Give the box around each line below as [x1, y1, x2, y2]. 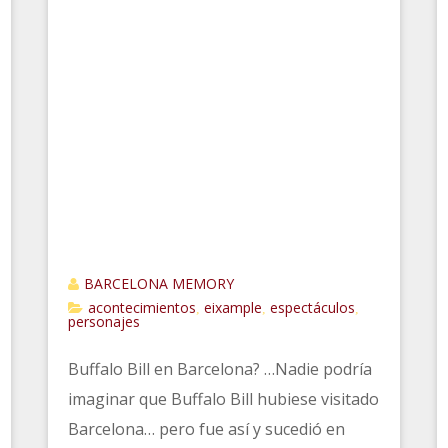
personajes [68, 311, 141, 331]
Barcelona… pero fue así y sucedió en [68, 417, 346, 440]
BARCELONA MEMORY [84, 273, 235, 293]
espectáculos [270, 297, 356, 317]
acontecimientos [88, 297, 197, 317]
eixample [204, 297, 263, 317]
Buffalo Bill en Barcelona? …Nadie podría [68, 357, 373, 380]
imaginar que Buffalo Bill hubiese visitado [68, 387, 380, 410]
